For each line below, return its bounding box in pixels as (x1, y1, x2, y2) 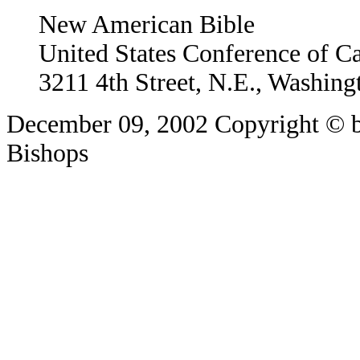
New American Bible (39, 10, 255, 39)
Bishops (6, 138, 88, 167)
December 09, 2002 (6, 109, 215, 138)
